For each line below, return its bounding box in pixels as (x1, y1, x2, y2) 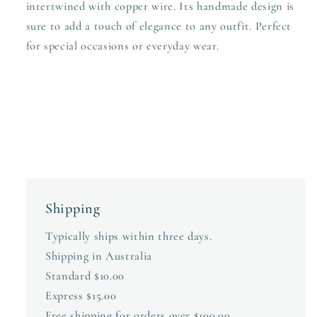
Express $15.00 (45, 288, 117, 303)
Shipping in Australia (45, 248, 152, 263)
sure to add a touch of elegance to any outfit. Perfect (25, 18, 292, 33)
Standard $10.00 (45, 268, 125, 283)
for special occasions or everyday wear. (25, 38, 219, 53)
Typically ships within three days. (45, 229, 212, 243)
